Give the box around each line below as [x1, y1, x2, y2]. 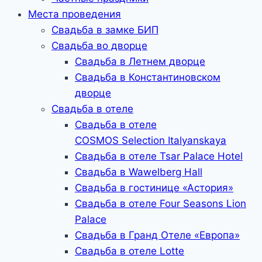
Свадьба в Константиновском [75, 71, 220, 83]
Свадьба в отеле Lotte [75, 245, 184, 257]
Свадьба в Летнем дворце [75, 56, 205, 67]
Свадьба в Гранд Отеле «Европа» [75, 229, 240, 241]
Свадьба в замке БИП [51, 24, 158, 36]
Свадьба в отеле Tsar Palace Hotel [75, 150, 243, 162]
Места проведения [28, 8, 121, 20]
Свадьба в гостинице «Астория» [75, 182, 233, 194]
